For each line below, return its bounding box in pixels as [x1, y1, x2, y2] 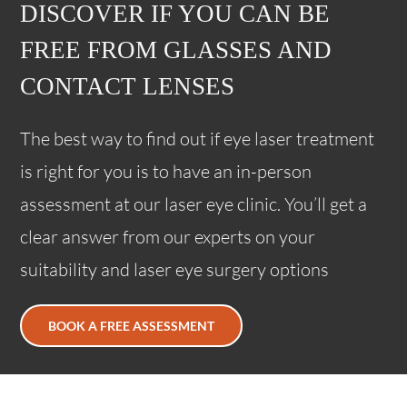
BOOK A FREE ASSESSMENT [48, 318, 215, 334]
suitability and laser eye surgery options [20, 258, 330, 282]
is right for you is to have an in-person [20, 160, 313, 184]
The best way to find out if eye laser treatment [20, 127, 375, 151]
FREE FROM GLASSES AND [20, 36, 333, 65]
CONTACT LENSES [20, 73, 235, 101]
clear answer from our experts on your [20, 225, 316, 249]
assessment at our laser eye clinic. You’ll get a [20, 193, 368, 216]
